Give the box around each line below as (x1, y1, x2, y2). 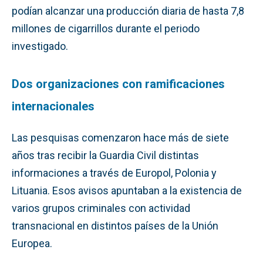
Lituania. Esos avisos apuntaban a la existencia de (12, 184, 242, 197)
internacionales (12, 99, 95, 113)
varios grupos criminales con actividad (12, 201, 190, 214)
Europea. (12, 237, 52, 249)
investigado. (12, 39, 68, 52)
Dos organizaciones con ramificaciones (12, 76, 225, 91)
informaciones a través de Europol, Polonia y (12, 166, 217, 179)
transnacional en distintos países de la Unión (12, 219, 218, 232)
